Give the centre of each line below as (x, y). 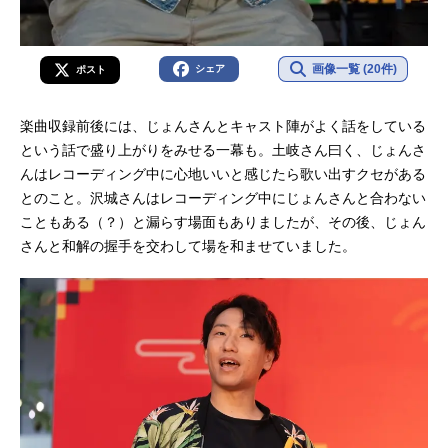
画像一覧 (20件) (354, 69)
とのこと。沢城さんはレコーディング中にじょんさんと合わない (223, 198)
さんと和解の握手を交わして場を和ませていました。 (188, 246)
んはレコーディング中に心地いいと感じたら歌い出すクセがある (223, 174)
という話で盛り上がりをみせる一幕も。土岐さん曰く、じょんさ (223, 150)
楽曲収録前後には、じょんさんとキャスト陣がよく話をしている (223, 126)
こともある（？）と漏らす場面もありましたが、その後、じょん (223, 222)
